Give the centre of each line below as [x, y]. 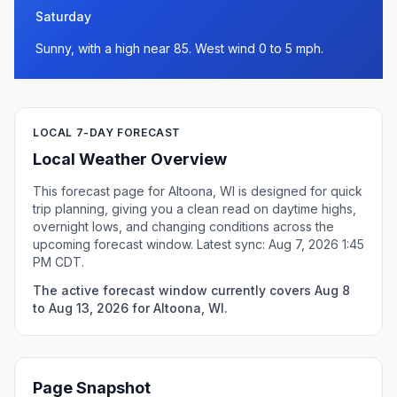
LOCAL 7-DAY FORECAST [107, 132]
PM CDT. [58, 262]
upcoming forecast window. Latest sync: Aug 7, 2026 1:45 [198, 244]
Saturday [63, 16]
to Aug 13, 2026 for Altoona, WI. [130, 308]
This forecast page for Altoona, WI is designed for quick [198, 191]
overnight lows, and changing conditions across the [183, 226]
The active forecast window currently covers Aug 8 [191, 290]
